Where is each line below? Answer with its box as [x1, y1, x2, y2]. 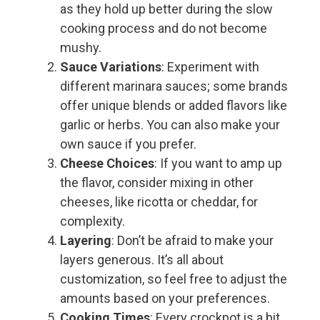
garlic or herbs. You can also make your [60, 117, 280, 133]
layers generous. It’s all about [60, 252, 224, 268]
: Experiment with [161, 59, 259, 75]
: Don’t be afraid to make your [111, 233, 274, 249]
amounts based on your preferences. [60, 291, 270, 306]
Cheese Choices [60, 156, 154, 171]
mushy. [60, 40, 101, 56]
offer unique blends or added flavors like [60, 98, 287, 114]
